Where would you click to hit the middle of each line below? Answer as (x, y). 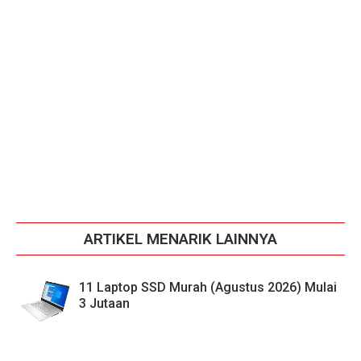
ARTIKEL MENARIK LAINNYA (180, 239)
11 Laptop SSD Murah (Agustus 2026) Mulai (208, 287)
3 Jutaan (104, 303)
